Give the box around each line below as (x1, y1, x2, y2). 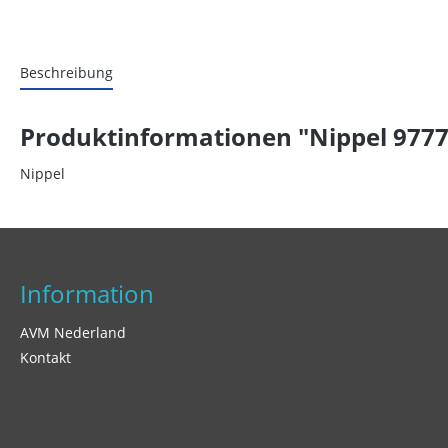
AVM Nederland (20, 323, 126, 342)
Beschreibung (20, 63, 113, 82)
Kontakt (20, 348, 71, 367)
